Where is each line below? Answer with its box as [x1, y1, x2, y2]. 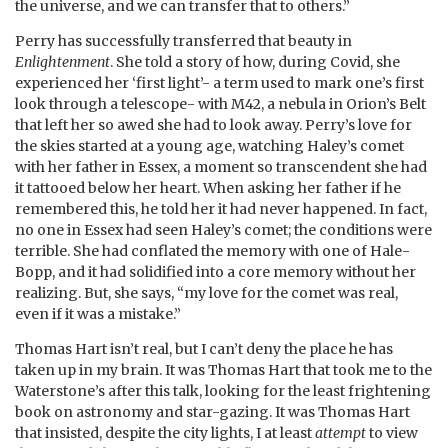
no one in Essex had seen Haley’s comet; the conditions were [15, 220, 432, 239]
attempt [315, 423, 366, 442]
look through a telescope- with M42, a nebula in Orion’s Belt [15, 94, 426, 113]
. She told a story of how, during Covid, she [110, 52, 400, 71]
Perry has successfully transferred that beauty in [15, 31, 352, 50]
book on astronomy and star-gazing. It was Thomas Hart [15, 402, 410, 421]
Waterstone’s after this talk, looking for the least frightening [15, 381, 431, 400]
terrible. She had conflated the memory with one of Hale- [15, 241, 410, 260]
